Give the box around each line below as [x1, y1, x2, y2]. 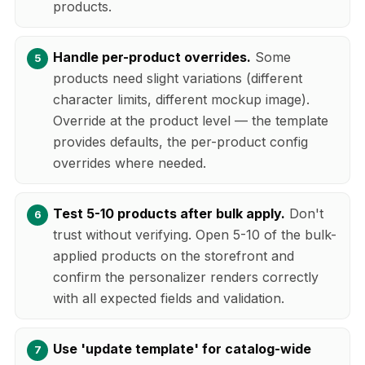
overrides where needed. [53, 154, 206, 171]
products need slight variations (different [53, 69, 302, 86]
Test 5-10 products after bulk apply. [53, 204, 285, 222]
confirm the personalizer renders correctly [53, 268, 319, 285]
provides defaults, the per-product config [53, 133, 308, 150]
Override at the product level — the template [53, 112, 328, 129]
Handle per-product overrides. [53, 48, 251, 65]
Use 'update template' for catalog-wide [53, 340, 311, 357]
